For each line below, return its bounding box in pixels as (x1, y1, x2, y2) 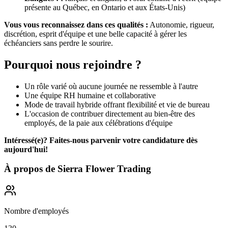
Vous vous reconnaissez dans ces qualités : (4, 20, 148, 29)
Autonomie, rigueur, (148, 20, 214, 29)
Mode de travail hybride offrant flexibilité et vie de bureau (24, 100, 210, 109)
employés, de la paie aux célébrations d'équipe (24, 118, 173, 127)
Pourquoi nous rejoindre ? (4, 58, 141, 71)
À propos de (4, 163, 55, 175)
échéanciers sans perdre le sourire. (4, 38, 113, 47)
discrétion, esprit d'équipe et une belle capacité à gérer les (4, 29, 187, 38)
